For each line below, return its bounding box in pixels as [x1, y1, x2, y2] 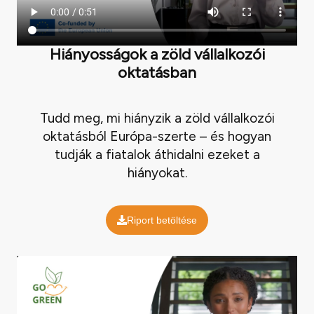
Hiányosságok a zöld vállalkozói [49, 45, 265, 64]
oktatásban [118, 63, 196, 83]
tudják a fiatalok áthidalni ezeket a [54, 146, 260, 163]
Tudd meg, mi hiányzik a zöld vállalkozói [39, 109, 275, 126]
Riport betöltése [127, 214, 197, 226]
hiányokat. [127, 164, 187, 181]
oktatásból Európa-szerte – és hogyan [43, 128, 271, 144]
